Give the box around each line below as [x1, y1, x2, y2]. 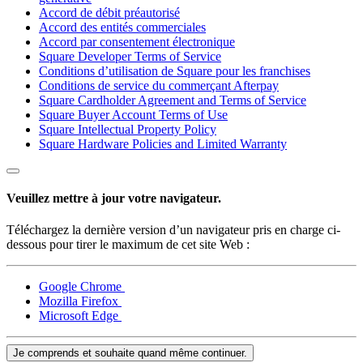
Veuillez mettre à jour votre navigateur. [6, 190, 221, 205]
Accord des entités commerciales [39, 20, 206, 34]
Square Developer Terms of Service [39, 49, 221, 63]
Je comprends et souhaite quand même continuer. [13, 346, 247, 359]
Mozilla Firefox [39, 293, 122, 308]
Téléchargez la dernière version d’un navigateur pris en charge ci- [6, 222, 340, 237]
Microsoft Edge [39, 308, 122, 322]
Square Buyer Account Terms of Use [39, 108, 228, 122]
